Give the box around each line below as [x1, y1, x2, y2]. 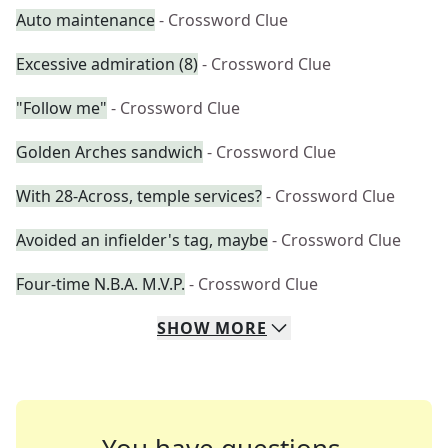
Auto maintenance [16, 9, 155, 31]
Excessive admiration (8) [16, 53, 198, 75]
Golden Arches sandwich [16, 141, 203, 163]
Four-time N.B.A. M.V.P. [16, 273, 185, 295]
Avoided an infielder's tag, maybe [16, 229, 268, 251]
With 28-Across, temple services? [16, 185, 262, 207]
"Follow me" [16, 97, 107, 119]
